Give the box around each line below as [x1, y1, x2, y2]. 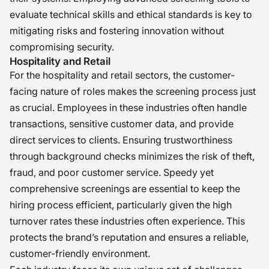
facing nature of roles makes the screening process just [10, 85, 256, 97]
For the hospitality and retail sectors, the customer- [10, 69, 235, 81]
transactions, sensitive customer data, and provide [10, 118, 234, 130]
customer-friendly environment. [10, 247, 150, 259]
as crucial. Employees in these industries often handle [10, 101, 247, 113]
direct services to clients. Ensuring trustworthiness [10, 134, 232, 146]
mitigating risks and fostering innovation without [10, 25, 224, 37]
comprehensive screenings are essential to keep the [10, 183, 240, 195]
